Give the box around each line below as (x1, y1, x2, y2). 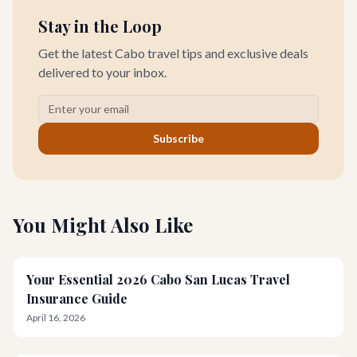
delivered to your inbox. (38, 65, 167, 80)
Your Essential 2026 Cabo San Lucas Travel (26, 271, 290, 288)
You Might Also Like (13, 212, 193, 237)
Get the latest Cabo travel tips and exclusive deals (38, 45, 308, 61)
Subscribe (153, 131, 204, 145)
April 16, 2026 (26, 312, 85, 324)
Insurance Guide (26, 290, 127, 307)
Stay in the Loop (38, 15, 162, 37)
